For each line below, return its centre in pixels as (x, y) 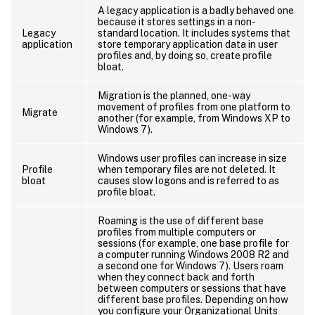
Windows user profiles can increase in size (192, 158)
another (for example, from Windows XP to (194, 118)
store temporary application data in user (188, 44)
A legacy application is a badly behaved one (196, 10)
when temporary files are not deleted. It (187, 169)
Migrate (40, 112)
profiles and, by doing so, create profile (185, 55)
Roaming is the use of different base (181, 220)
